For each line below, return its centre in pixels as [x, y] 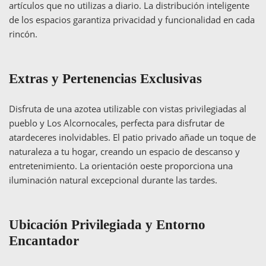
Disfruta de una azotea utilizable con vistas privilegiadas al [128, 109]
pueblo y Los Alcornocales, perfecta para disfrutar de [117, 123]
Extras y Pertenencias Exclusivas [105, 79]
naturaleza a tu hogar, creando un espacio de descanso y [124, 151]
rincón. [23, 34]
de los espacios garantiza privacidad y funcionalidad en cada [132, 20]
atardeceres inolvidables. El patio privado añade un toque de [132, 137]
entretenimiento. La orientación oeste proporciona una [121, 166]
